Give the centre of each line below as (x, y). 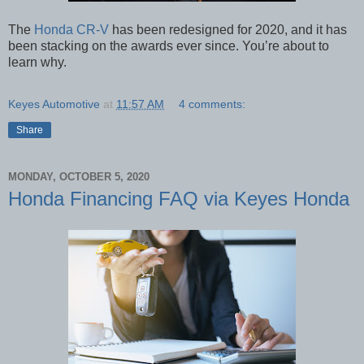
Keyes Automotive (54, 104)
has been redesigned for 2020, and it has (228, 30)
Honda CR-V (71, 30)
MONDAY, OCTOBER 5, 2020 (79, 176)
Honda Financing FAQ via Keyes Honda (179, 199)
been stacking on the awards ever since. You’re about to (169, 46)
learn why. (37, 63)
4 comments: (212, 104)
